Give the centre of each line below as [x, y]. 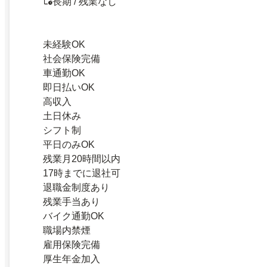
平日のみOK [69, 144]
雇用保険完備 [72, 244]
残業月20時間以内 [82, 159]
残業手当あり [72, 201]
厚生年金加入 [72, 259]
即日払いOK [69, 87]
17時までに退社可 [82, 173]
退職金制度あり [76, 187]
